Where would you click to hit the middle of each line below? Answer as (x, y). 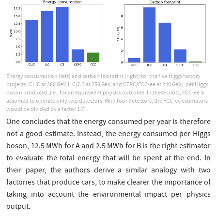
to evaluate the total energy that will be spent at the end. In (108, 159)
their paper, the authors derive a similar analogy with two (108, 171)
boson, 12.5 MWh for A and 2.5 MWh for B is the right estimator (108, 147)
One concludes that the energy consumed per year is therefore (108, 123)
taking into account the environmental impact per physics (108, 195)
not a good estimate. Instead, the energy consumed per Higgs (108, 135)
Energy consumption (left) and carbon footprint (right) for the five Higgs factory (104, 77)
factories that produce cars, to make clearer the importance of (108, 183)
